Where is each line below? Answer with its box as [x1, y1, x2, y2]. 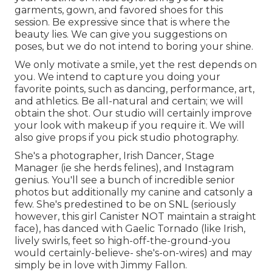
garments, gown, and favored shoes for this [15, 4, 223, 16]
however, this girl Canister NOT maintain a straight [15, 211, 256, 222]
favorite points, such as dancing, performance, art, [15, 83, 254, 95]
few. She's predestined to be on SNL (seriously [15, 199, 236, 210]
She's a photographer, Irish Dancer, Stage [15, 150, 214, 161]
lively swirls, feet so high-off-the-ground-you [15, 235, 231, 246]
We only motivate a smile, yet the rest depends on [15, 59, 257, 70]
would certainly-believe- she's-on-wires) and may [15, 247, 252, 259]
